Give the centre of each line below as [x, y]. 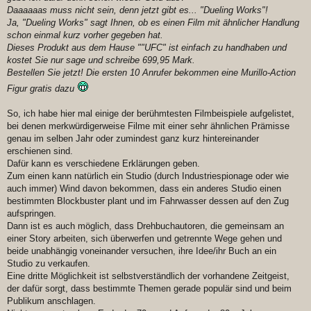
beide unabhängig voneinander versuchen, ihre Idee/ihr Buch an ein [142, 251]
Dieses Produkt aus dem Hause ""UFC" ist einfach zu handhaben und [147, 48]
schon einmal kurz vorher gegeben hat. [85, 35]
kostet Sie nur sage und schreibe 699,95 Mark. [101, 60]
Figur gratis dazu [41, 89]
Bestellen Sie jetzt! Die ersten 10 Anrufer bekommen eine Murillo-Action [151, 73]
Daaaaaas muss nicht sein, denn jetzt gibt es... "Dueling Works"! [137, 10]
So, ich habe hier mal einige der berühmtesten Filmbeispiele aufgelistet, [151, 114]
